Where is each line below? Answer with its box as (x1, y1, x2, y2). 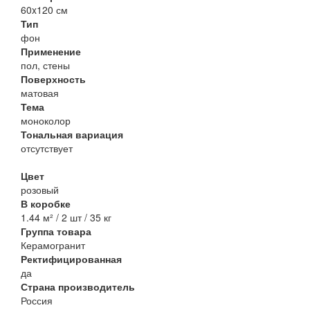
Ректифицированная (21, 252, 122, 266)
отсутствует (21, 141, 73, 156)
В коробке (21, 197, 71, 211)
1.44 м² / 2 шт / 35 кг (21, 210, 111, 225)
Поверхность (21, 72, 86, 86)
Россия (21, 293, 53, 308)
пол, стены (21, 58, 70, 73)
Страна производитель (21, 280, 135, 294)
